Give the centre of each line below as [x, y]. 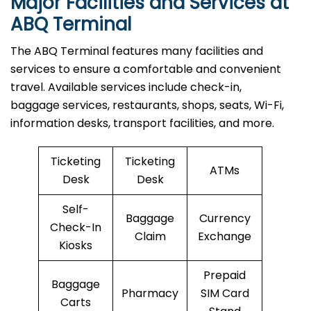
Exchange [225, 237]
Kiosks [76, 246]
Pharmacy [150, 294]
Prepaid [225, 276]
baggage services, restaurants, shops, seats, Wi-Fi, [147, 106]
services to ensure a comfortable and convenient [146, 69]
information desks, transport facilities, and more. [142, 124]
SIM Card [225, 294]
